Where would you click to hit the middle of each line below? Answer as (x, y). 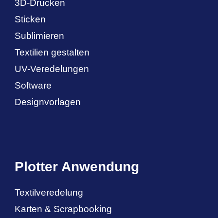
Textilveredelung (49, 192)
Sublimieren (39, 36)
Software (33, 86)
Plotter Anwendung (77, 166)
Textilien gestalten (52, 53)
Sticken (30, 19)
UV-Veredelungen (52, 69)
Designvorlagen (48, 102)
